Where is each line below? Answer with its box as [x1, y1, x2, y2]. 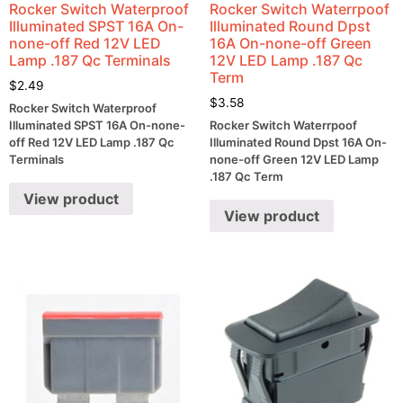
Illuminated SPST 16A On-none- [9, 118, 185, 133]
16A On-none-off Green [209, 33, 372, 52]
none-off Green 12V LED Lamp [209, 152, 379, 167]
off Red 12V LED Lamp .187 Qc [9, 135, 175, 150]
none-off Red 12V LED [9, 33, 161, 52]
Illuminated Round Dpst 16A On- [209, 135, 387, 150]
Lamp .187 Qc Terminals [9, 50, 171, 69]
